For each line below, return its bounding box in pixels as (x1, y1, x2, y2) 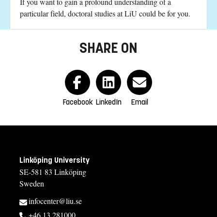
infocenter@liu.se (29, 196, 82, 206)
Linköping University (19, 155, 90, 165)
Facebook (62, 97, 93, 107)
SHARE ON (79, 39, 138, 57)
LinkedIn (95, 97, 122, 107)
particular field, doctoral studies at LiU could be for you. (20, 8, 190, 19)
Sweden (19, 178, 44, 189)
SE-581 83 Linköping (19, 167, 86, 177)
